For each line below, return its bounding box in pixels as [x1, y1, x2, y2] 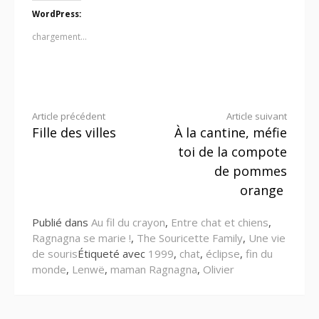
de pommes [214, 162, 287, 180]
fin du [246, 246, 273, 261]
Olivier [203, 262, 234, 277]
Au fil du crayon [91, 215, 165, 230]
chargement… [32, 31, 87, 43]
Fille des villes [32, 124, 116, 142]
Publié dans [32, 215, 91, 230]
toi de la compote [178, 143, 287, 161]
